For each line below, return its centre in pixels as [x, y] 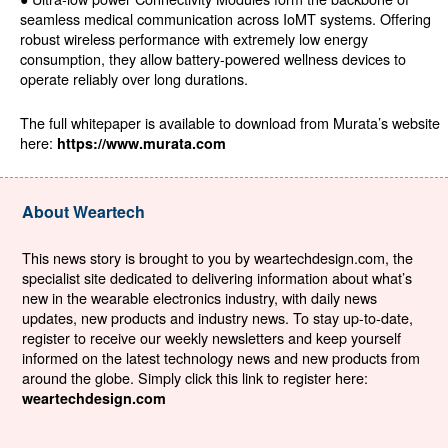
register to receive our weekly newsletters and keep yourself [211, 338]
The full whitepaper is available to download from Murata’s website [230, 123]
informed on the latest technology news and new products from [220, 358]
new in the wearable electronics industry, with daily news [199, 298]
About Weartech [83, 212]
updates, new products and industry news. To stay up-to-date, [217, 318]
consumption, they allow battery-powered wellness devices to [213, 59]
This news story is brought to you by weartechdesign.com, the [217, 258]
